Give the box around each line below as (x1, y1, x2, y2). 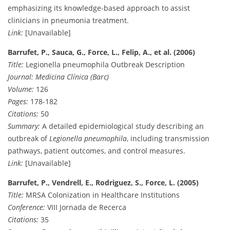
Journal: (8, 71, 33, 82)
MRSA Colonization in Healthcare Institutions (24, 189, 180, 200)
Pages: (8, 96, 28, 106)
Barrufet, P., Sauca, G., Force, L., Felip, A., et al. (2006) (8, 47, 195, 57)
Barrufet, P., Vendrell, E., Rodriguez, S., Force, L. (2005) (8, 177, 199, 187)
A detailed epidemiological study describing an (40, 121, 204, 131)
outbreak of (8, 133, 49, 143)
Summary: (8, 121, 40, 131)
